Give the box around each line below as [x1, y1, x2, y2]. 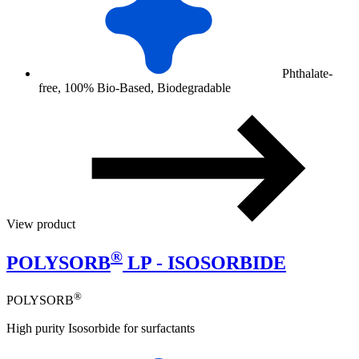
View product [6, 217, 79, 232]
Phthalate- [279, 67, 333, 81]
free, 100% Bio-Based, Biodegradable [38, 81, 231, 95]
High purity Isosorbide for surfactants [6, 321, 195, 335]
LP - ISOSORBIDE [123, 252, 286, 274]
